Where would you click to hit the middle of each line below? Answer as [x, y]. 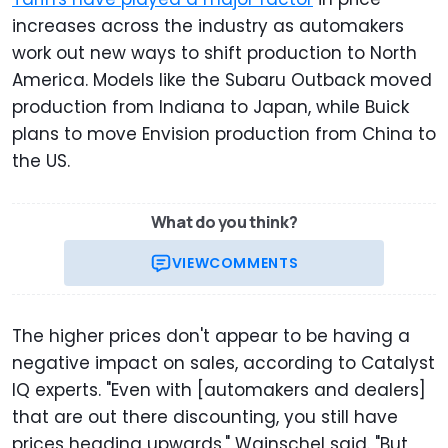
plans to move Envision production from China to [224, 134]
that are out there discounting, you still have [205, 417]
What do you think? [224, 222]
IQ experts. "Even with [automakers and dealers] [219, 390]
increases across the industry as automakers [208, 26]
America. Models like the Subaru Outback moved [222, 80]
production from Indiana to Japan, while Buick [210, 107]
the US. [41, 161]
